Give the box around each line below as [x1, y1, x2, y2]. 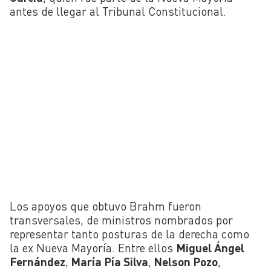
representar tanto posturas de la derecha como [10, 227, 249, 241]
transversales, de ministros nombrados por [10, 213, 233, 227]
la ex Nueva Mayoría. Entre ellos [10, 241, 176, 255]
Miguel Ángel [176, 241, 244, 255]
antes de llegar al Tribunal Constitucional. [10, 4, 226, 19]
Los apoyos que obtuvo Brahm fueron [10, 199, 201, 214]
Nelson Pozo [151, 255, 218, 269]
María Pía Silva [68, 255, 148, 269]
